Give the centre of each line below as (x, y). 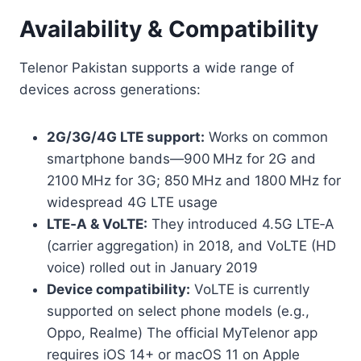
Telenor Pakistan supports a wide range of (157, 67)
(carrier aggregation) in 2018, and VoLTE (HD (191, 245)
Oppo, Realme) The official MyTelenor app (182, 332)
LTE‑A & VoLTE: (97, 224)
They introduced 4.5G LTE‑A (241, 224)
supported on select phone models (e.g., (178, 311)
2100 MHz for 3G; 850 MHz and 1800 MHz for (194, 180)
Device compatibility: (118, 289)
